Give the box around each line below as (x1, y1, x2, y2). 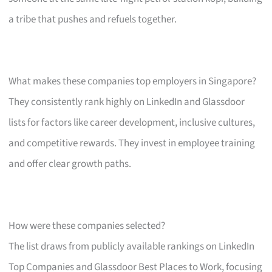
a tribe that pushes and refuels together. (8, 12, 177, 27)
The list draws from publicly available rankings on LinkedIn (8, 239, 255, 254)
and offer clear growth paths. (8, 157, 132, 172)
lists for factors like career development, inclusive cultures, (8, 115, 256, 131)
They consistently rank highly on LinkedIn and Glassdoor (8, 95, 245, 110)
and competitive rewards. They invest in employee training (8, 136, 256, 151)
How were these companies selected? (8, 219, 166, 234)
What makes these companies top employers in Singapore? (8, 74, 257, 89)
